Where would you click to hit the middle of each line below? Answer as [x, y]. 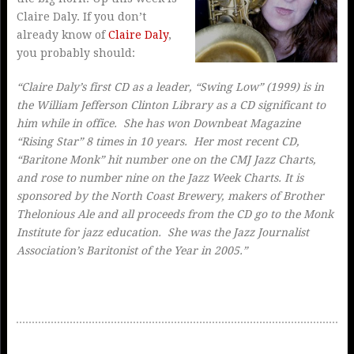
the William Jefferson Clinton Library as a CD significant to [171, 105]
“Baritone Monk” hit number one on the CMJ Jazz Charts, [166, 160]
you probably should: [75, 53]
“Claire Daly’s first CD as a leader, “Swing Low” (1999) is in [170, 87]
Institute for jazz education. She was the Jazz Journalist [162, 232]
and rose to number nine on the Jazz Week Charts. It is [160, 178]
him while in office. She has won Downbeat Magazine [158, 123]
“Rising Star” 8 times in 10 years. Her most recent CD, [158, 141]
